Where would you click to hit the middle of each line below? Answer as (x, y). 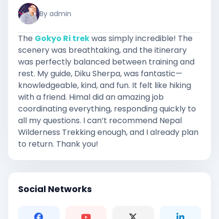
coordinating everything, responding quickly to (107, 109)
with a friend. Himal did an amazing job (91, 97)
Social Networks (55, 189)
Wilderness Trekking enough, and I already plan (108, 132)
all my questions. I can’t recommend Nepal (100, 120)
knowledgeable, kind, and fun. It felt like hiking (105, 85)
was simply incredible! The (141, 38)
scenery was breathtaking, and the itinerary (102, 50)
